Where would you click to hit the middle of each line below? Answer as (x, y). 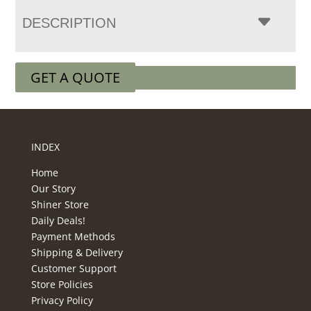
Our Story (53, 189)
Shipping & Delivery (77, 253)
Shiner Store (60, 205)
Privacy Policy (62, 301)
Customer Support (74, 269)
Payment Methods (73, 237)
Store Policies (62, 285)
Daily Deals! (58, 221)
